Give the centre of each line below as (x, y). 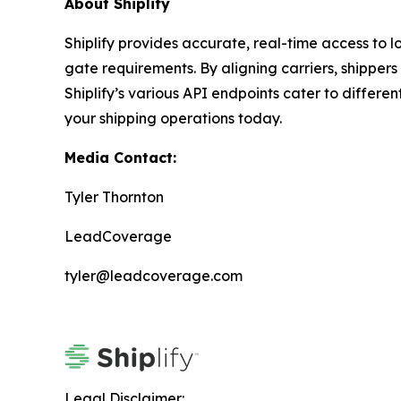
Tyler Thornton (114, 197)
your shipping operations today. (173, 118)
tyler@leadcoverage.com (154, 276)
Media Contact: (120, 158)
